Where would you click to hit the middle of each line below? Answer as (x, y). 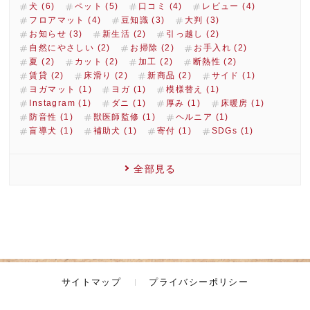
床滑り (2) (106, 75)
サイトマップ (91, 282)
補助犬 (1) (115, 130)
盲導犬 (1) (52, 130)
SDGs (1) (232, 130)
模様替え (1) (193, 89)
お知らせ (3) (56, 34)
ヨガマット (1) (61, 89)
